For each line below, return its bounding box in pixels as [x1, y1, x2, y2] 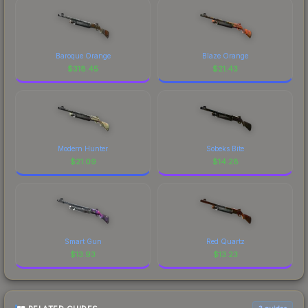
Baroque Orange [55, 51, 111, 60]
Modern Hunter [58, 144, 108, 153]
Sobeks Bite [206, 144, 244, 153]
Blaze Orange [202, 51, 248, 60]
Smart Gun [64, 236, 102, 245]
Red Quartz [206, 236, 245, 245]
